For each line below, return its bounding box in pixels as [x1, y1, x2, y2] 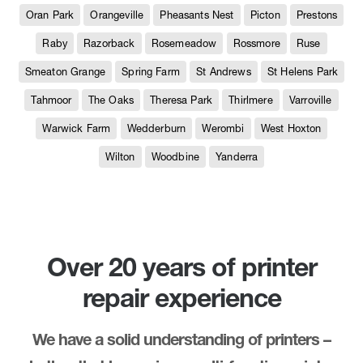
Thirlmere [228, 93, 273, 106]
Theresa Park [150, 93, 213, 106]
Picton [250, 8, 280, 21]
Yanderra [216, 150, 258, 163]
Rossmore [233, 36, 280, 49]
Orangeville [90, 8, 144, 21]
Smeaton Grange [24, 65, 106, 78]
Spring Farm [122, 65, 180, 78]
